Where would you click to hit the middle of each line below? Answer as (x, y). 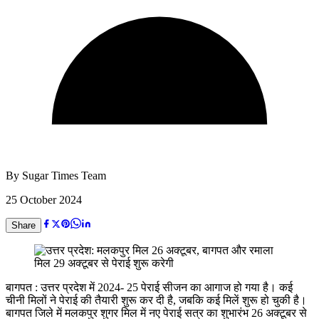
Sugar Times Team (64, 175)
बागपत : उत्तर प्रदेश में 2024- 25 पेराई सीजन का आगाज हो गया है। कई (149, 287)
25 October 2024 (44, 199)
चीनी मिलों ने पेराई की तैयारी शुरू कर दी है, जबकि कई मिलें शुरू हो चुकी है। (156, 300)
